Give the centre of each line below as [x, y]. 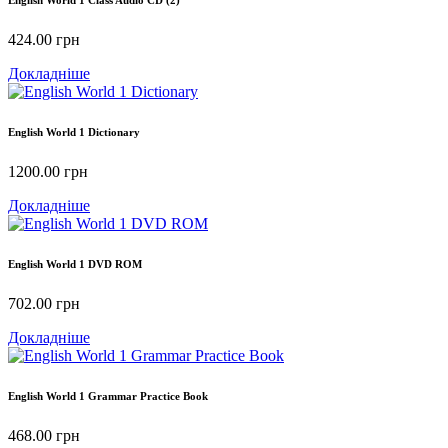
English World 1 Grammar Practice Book [108, 396]
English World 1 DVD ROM [75, 264]
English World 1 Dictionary [74, 132]
